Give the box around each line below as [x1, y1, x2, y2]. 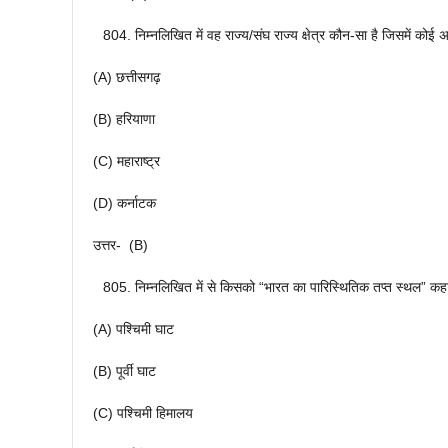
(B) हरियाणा [93, 111, 155, 128]
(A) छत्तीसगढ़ [93, 69, 161, 86]
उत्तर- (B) [93, 237, 148, 254]
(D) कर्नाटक [93, 195, 156, 212]
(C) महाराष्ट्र [93, 153, 160, 170]
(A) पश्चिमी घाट [93, 321, 174, 338]
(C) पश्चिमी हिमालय [93, 405, 193, 422]
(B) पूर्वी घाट [93, 363, 156, 380]
